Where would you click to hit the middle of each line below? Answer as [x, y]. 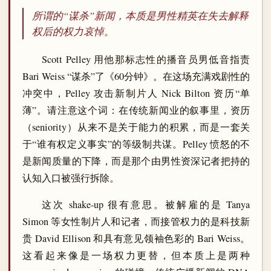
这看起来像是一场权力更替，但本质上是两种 [136, 256]
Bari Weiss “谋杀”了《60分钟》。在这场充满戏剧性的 [136, 77]
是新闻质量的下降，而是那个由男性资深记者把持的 [136, 161]
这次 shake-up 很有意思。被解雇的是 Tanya [146, 205]
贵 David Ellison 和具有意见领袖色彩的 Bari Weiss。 [136, 239]
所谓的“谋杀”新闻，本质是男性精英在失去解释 [140, 16]
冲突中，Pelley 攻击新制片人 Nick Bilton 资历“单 [136, 93]
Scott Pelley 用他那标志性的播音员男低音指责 [146, 60]
